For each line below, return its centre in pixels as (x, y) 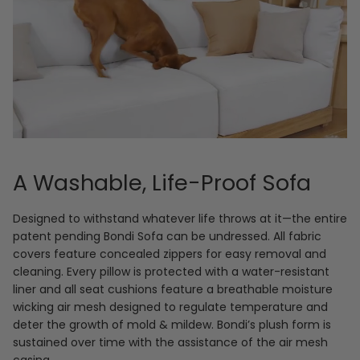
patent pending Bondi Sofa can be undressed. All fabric (167, 237)
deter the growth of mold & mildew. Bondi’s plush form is (172, 325)
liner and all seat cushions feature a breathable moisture (173, 290)
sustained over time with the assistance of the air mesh (170, 343)
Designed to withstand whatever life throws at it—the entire (180, 219)
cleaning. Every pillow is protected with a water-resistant (171, 272)
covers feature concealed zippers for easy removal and (170, 254)
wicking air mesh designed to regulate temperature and (170, 307)
